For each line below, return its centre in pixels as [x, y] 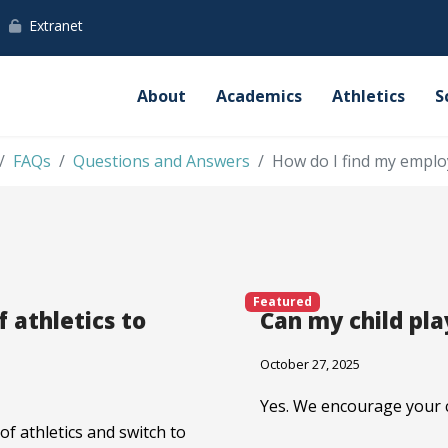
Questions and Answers [161, 160]
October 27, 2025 [310, 363]
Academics [259, 95]
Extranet [56, 25]
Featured [282, 301]
